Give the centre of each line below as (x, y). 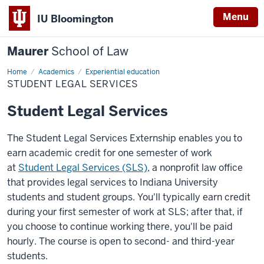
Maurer (29, 51)
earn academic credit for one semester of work (110, 153)
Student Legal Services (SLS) (83, 168)
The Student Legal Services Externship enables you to (125, 138)
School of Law (90, 51)
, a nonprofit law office (195, 168)
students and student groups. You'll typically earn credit (129, 197)
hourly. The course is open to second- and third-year (121, 241)
